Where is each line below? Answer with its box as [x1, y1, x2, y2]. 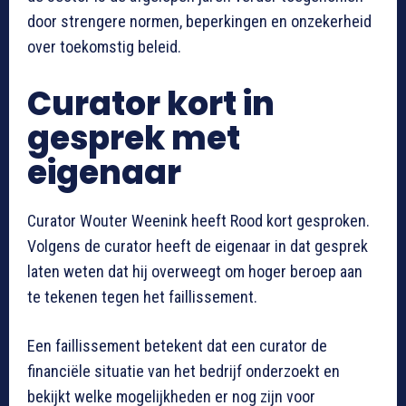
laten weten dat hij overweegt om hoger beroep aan [27, 261, 362, 281]
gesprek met [27, 114, 240, 161]
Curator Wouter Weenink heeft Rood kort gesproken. [27, 210, 370, 230]
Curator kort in [27, 80, 275, 127]
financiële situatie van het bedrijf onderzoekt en [27, 361, 340, 381]
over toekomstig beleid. [27, 36, 181, 56]
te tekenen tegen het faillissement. [27, 286, 257, 306]
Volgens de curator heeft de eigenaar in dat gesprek [27, 236, 368, 256]
